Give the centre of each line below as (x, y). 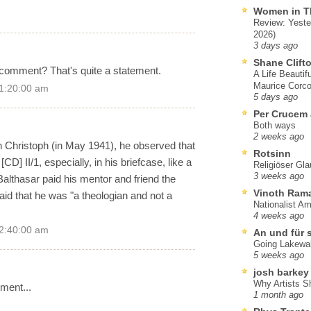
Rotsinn (272, 153)
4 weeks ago (279, 216)
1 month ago (278, 295)
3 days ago (276, 45)
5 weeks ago (279, 255)
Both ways (275, 125)
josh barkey (281, 272)
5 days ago (276, 97)
